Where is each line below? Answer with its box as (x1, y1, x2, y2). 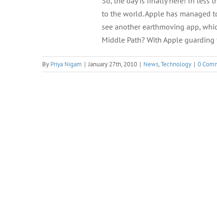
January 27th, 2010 (88, 60, 137, 68)
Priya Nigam (50, 60, 82, 68)
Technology (161, 60, 191, 68)
